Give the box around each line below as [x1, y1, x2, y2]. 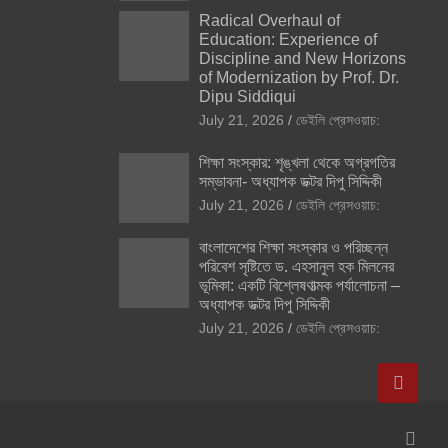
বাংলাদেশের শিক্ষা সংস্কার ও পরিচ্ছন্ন [198, 238, 388, 256]
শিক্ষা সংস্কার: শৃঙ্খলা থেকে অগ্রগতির [198, 153, 395, 171]
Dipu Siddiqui [198, 87, 296, 105]
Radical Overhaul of [198, 11, 340, 29]
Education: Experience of [198, 30, 377, 48]
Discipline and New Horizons [198, 49, 406, 67]
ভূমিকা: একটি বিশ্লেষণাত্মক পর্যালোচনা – [198, 276, 400, 294]
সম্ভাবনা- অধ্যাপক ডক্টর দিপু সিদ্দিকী [198, 172, 382, 190]
